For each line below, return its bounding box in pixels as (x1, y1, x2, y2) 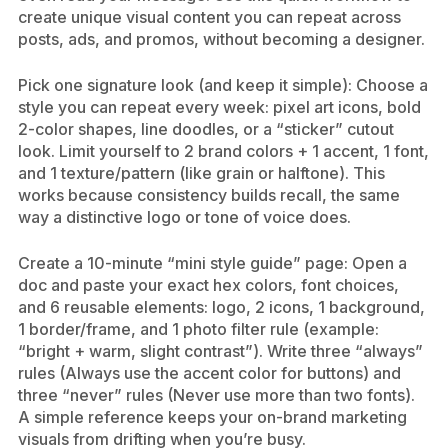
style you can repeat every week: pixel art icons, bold (18, 97, 421, 117)
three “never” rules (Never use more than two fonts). (18, 385, 415, 405)
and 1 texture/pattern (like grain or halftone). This (18, 163, 385, 183)
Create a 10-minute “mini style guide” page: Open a (18, 253, 407, 273)
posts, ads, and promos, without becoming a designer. (18, 29, 425, 49)
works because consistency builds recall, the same (18, 185, 400, 205)
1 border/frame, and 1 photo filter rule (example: (18, 319, 379, 339)
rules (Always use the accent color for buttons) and (18, 363, 401, 383)
